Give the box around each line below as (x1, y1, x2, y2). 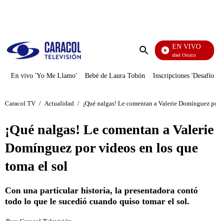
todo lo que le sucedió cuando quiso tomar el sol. (5, 196, 189, 206)
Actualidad (44, 99, 74, 107)
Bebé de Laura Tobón (85, 72, 145, 79)
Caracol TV (5, 99, 36, 107)
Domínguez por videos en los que (5, 140, 198, 155)
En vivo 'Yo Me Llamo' (11, 72, 77, 79)
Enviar (144, 56, 164, 64)
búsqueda (144, 65, 173, 73)
